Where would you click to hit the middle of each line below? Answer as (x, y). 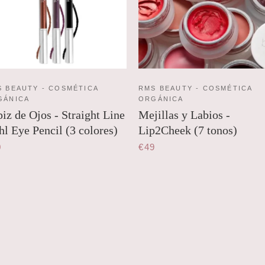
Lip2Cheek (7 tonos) (188, 130)
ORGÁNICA (161, 99)
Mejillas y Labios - (184, 115)
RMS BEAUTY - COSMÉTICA (195, 88)
